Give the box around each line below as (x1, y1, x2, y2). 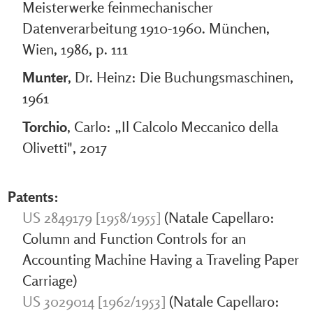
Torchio (22, 117, 67, 136)
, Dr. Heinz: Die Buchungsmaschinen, (67, 68, 293, 87)
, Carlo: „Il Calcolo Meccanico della (66, 117, 278, 136)
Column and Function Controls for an (22, 229, 246, 248)
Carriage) (22, 271, 77, 290)
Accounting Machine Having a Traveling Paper (22, 250, 299, 269)
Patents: (7, 187, 59, 206)
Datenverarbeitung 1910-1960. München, (22, 18, 270, 37)
